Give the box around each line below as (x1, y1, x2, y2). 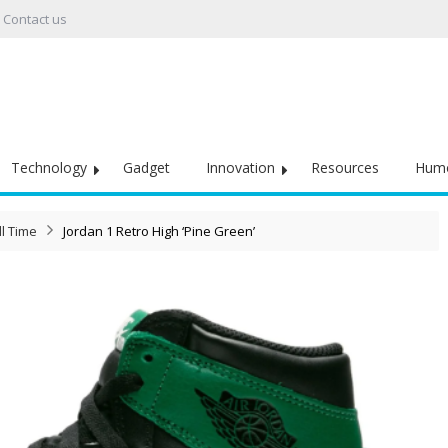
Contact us (3, 10, 67, 28)
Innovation (206, 158, 275, 177)
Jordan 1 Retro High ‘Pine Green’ (63, 222, 255, 240)
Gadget (123, 158, 170, 177)
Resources (311, 158, 379, 177)
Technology (11, 158, 87, 177)
